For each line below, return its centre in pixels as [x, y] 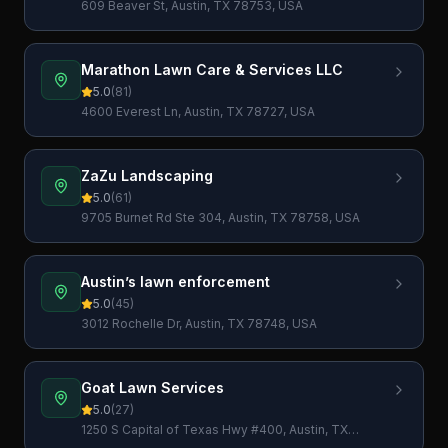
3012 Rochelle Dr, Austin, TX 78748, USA [199, 323]
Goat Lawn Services [152, 387]
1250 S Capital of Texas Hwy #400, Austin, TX [214, 429]
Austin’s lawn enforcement [175, 281]
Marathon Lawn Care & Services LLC [212, 69]
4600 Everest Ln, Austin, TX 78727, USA [198, 111]
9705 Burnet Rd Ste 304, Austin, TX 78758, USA [220, 217]
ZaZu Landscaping [147, 175]
